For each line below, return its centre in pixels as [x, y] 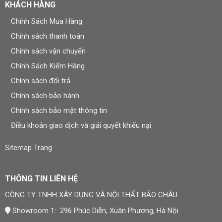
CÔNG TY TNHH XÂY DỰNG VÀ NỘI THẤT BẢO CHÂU [91, 194]
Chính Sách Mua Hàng [46, 21]
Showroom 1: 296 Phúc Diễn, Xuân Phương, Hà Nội [94, 210]
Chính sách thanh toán [47, 36]
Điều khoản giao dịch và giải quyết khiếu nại [81, 125]
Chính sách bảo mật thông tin [59, 110]
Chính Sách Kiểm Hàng [48, 66]
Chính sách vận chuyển [48, 51]
